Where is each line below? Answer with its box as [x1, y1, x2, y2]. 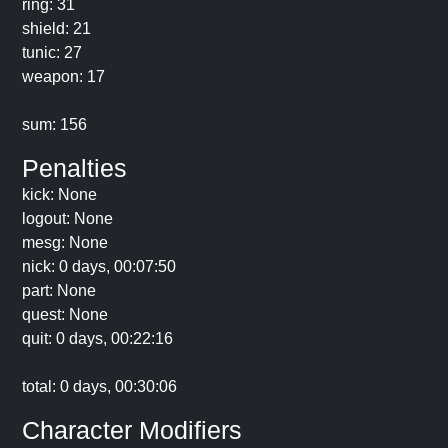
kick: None [22, 186, 97, 203]
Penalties [22, 154, 127, 182]
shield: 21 [22, 20, 91, 37]
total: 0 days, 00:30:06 [22, 378, 177, 395]
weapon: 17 [22, 68, 105, 85]
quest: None [22, 306, 108, 323]
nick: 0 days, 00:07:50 [22, 258, 176, 275]
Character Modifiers [22, 416, 242, 444]
